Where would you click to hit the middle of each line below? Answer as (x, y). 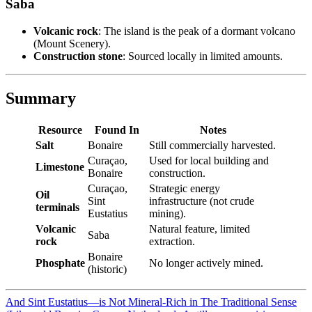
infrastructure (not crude (202, 201)
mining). (167, 213)
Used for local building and (209, 160)
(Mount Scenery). (72, 44)
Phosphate (60, 263)
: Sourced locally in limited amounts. (203, 56)
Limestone (60, 166)
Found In (117, 130)
